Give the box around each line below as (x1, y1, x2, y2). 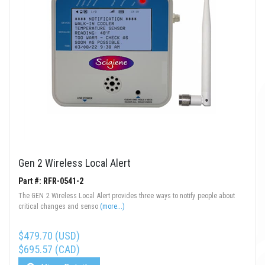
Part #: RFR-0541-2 (18, 176, 83, 186)
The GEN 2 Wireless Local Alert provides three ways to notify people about (18, 192, 235, 201)
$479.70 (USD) (18, 230, 80, 243)
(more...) (100, 202, 125, 211)
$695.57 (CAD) (18, 243, 80, 256)
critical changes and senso (18, 202, 100, 211)
